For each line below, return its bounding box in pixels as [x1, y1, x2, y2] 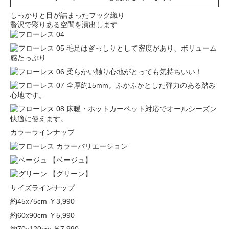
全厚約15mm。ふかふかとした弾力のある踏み [66, 81, 216, 90]
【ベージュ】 [49, 156, 92, 165]
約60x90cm [10, 211, 49, 220]
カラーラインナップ [10, 128, 75, 137]
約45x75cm [10, 197, 49, 206]
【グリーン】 [49, 170, 92, 178]
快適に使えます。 [10, 114, 67, 123]
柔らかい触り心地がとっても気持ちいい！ [66, 67, 202, 76]
